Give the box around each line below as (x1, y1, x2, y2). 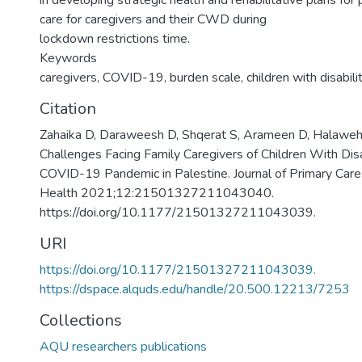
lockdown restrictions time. (40, 30, 190, 48)
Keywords (40, 49, 97, 67)
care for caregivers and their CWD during (40, 11, 267, 28)
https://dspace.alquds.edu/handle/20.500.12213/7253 (40, 280, 350, 298)
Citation (40, 98, 96, 120)
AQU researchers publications (40, 338, 207, 356)
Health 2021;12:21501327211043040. (40, 184, 274, 202)
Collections (40, 309, 122, 331)
